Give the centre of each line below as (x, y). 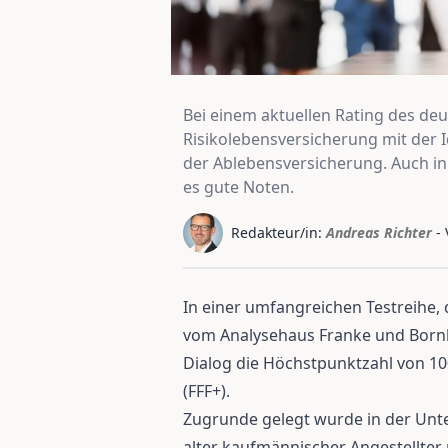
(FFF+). (206, 391)
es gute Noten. (238, 187)
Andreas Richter (379, 232)
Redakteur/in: (276, 232)
